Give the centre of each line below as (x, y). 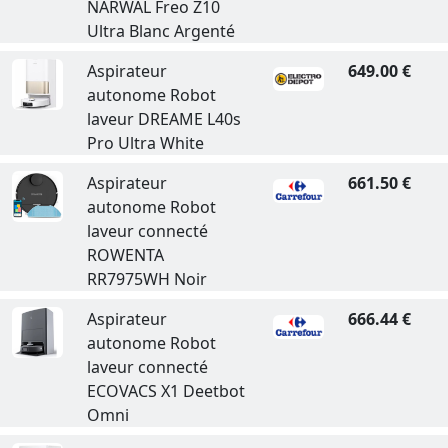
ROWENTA (125, 255)
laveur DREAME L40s (163, 119)
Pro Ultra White (145, 143)
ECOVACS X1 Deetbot (165, 391)
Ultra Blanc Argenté (160, 31)
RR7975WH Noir (146, 279)
